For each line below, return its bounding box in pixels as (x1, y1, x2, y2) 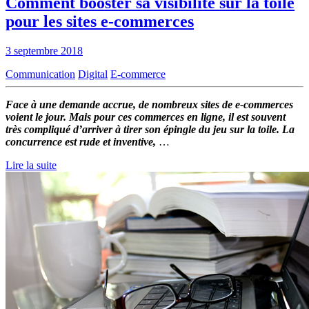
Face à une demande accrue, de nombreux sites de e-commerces (6, 99, 293, 111)
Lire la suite (6, 159, 57, 172)
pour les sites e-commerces (6, 12, 194, 31)
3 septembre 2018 (6, 45, 83, 57)
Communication (6, 68, 75, 81)
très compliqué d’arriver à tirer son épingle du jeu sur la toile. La (6, 123, 295, 136)
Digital (78, 68, 108, 81)
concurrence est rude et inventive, (6, 136, 159, 148)
